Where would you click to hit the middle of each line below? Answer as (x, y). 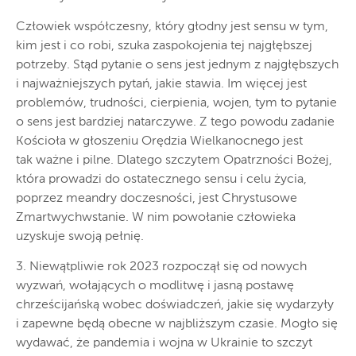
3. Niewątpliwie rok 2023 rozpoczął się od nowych (161, 267)
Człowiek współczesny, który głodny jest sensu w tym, (172, 27)
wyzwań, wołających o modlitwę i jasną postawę (155, 286)
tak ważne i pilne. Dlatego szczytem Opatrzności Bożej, (174, 161)
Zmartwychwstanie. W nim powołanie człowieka (156, 218)
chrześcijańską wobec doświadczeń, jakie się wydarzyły (175, 306)
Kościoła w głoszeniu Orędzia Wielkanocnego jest (159, 142)
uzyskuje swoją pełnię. (80, 237)
